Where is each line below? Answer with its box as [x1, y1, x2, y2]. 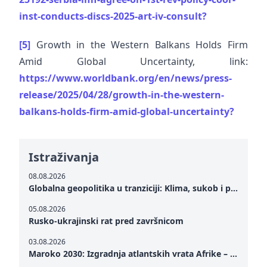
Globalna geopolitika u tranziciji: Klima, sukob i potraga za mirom [231, 182, 238, 194]
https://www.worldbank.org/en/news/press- [19, 72, 232, 85]
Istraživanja [29, 149, 99, 165]
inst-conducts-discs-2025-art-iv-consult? [19, 10, 207, 23]
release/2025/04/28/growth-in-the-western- [19, 88, 224, 101]
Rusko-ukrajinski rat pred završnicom [29, 215, 184, 226]
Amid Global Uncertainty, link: [19, 55, 248, 68]
